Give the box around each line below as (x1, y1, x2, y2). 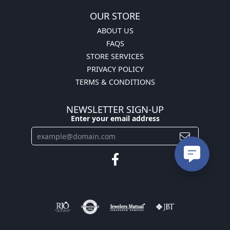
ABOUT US (97, 26, 133, 36)
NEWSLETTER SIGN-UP (66, 103, 164, 116)
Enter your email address (70, 113, 160, 123)
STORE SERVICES (86, 51, 144, 62)
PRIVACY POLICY (86, 64, 144, 74)
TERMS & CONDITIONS (75, 77, 155, 87)
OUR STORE (90, 9, 140, 23)
